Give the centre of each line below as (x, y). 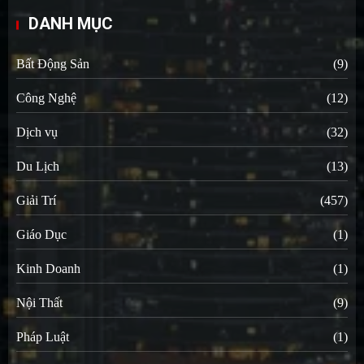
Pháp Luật (43, 337)
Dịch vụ (37, 132)
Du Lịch (38, 167)
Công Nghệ (46, 98)
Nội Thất (39, 303)
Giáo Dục (41, 235)
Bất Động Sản (53, 64)
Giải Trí (36, 201)
